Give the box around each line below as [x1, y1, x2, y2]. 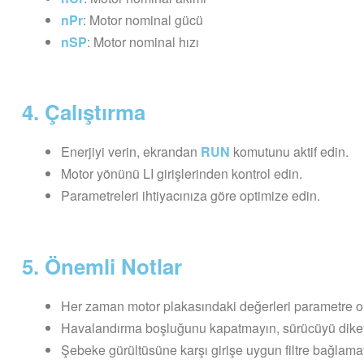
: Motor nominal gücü [83, 10, 203, 29]
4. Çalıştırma [22, 97, 145, 128]
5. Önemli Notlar [22, 251, 182, 281]
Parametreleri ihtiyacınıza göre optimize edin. [61, 186, 320, 206]
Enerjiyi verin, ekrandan [61, 142, 201, 162]
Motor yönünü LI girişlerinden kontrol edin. [61, 164, 302, 184]
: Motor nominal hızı [87, 32, 199, 51]
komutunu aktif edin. [230, 142, 349, 162]
